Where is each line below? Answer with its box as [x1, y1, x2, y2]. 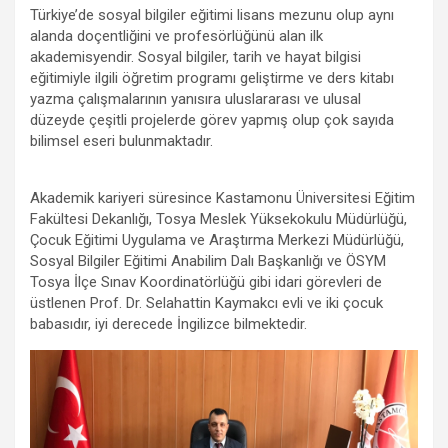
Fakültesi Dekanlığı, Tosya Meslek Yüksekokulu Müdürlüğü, [30, 209, 407, 228]
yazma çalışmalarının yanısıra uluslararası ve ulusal [30, 89, 361, 108]
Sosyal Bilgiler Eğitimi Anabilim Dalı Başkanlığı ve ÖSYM [30, 251, 386, 270]
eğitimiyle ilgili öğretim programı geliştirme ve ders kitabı [30, 68, 394, 87]
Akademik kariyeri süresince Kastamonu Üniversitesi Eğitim [30, 188, 415, 207]
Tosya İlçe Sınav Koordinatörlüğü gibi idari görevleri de [30, 272, 382, 291]
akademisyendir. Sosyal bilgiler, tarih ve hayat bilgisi [30, 47, 361, 66]
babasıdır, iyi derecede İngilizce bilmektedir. [30, 314, 307, 333]
